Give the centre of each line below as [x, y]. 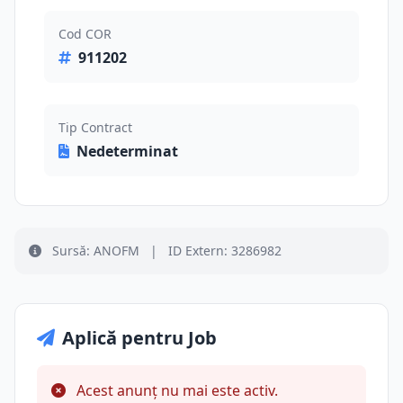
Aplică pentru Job [139, 338]
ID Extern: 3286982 [223, 251]
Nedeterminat [127, 151]
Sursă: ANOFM [96, 251]
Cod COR [85, 34]
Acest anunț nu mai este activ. [175, 390]
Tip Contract [95, 127]
